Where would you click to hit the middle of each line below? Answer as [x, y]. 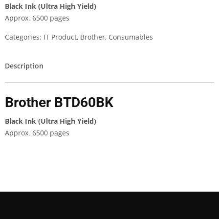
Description [24, 66]
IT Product [60, 37]
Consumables [131, 37]
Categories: [24, 37]
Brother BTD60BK [59, 102]
